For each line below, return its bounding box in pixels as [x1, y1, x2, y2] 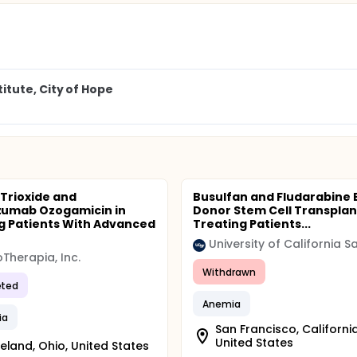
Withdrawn [202, 265, 257, 279]
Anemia [202, 296, 241, 311]
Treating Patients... [193, 216, 311, 232]
